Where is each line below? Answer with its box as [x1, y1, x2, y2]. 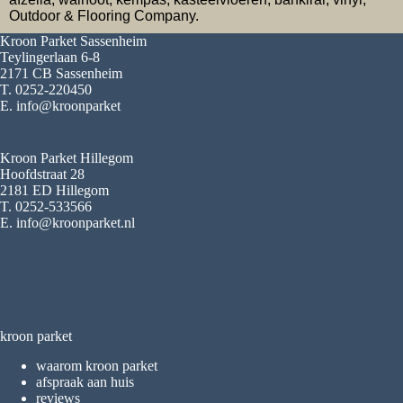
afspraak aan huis [36, 374, 134, 390]
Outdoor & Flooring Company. [9, 8, 199, 24]
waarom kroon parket [36, 358, 157, 374]
